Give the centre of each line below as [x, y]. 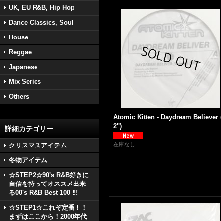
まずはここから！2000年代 [48, 216]
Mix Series [25, 82]
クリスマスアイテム [38, 145]
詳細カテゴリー [29, 129]
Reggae [20, 52]
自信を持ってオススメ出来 [47, 184]
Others [19, 96]
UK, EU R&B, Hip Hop [42, 8]
